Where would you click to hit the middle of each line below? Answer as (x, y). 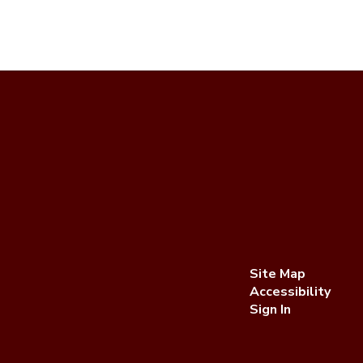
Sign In (270, 310)
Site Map (277, 274)
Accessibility (290, 292)
